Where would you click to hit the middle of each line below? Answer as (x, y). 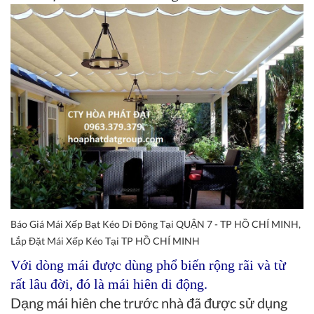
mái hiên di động (156, 284)
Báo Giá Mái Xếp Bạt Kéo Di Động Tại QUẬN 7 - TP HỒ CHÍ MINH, (156, 224)
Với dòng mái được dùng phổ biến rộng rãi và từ (148, 265)
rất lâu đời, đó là (59, 284)
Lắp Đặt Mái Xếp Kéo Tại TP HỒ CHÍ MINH (105, 241)
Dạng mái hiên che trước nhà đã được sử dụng (149, 303)
